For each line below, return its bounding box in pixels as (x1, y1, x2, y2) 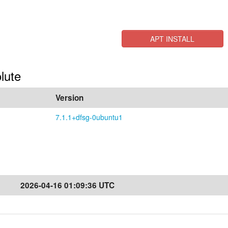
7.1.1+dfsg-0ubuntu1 (55, 112, 123, 122)
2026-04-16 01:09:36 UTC (20, 180, 115, 191)
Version (55, 92, 83, 103)
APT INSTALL (150, 34, 195, 44)
